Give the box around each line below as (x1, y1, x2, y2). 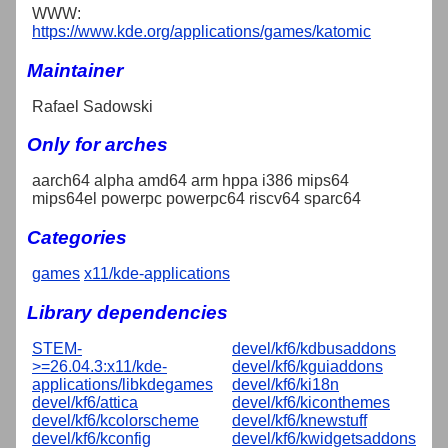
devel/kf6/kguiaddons (232, 357, 383, 375)
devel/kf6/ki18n (232, 375, 339, 393)
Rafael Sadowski (32, 97, 153, 115)
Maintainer (27, 59, 123, 81)
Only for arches (27, 134, 168, 156)
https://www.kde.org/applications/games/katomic (32, 22, 371, 40)
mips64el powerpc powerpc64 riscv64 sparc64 (32, 190, 361, 208)
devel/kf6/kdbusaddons (232, 339, 396, 357)
